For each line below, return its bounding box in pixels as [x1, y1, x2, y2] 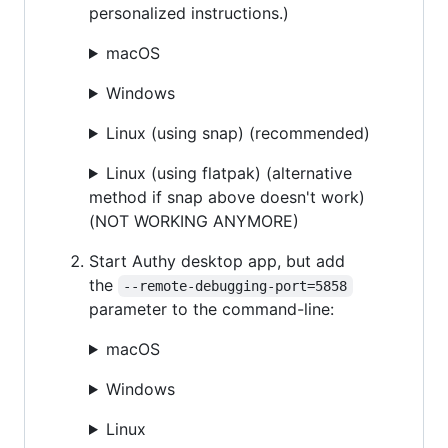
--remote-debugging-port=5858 [123, 277, 348, 294]
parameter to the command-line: [89, 298, 334, 319]
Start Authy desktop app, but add [89, 250, 345, 271]
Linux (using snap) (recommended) [105, 122, 370, 143]
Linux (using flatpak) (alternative [105, 162, 352, 183]
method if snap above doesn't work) [89, 186, 365, 207]
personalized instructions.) [89, 2, 289, 23]
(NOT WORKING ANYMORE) [89, 210, 299, 231]
